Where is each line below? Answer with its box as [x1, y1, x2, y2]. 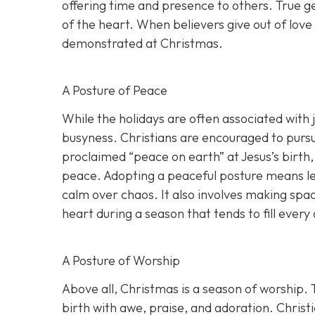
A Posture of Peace [62, 82, 167, 98]
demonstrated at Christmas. [62, 34, 223, 51]
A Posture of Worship [62, 252, 180, 269]
